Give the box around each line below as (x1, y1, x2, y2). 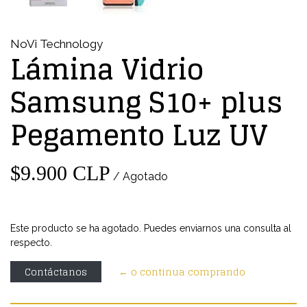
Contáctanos (25, 263, 87, 281)
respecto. (10, 237, 52, 249)
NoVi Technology (10, 37, 103, 51)
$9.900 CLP (10, 162, 110, 185)
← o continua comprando (119, 263, 245, 281)
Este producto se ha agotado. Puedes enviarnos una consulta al (10, 223, 291, 234)
